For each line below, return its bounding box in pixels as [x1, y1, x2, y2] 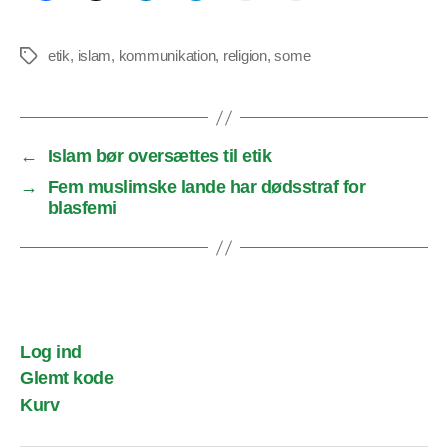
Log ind [20, 341, 82, 362]
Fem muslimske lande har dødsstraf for [47, 177, 366, 198]
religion [222, 47, 267, 65]
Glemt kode [20, 368, 114, 389]
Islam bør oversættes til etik [47, 146, 272, 167]
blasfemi [47, 198, 117, 219]
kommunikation [118, 47, 216, 65]
